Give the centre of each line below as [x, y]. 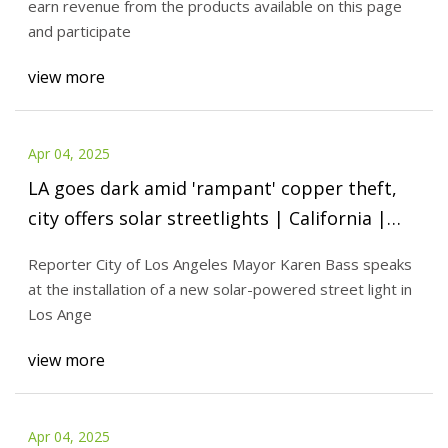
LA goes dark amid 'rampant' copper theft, [212, 187]
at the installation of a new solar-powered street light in [219, 289]
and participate [79, 31]
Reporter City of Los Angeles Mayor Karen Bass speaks [219, 264]
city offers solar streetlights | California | [207, 217]
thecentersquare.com [120, 247]
